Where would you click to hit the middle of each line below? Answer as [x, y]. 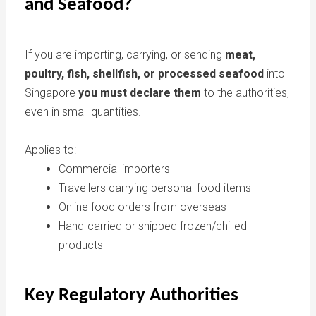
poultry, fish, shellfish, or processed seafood [144, 73]
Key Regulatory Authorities [131, 295]
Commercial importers [114, 169]
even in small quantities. [83, 111]
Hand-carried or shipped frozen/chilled [152, 226]
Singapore [51, 92]
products [80, 245]
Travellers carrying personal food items [154, 188]
